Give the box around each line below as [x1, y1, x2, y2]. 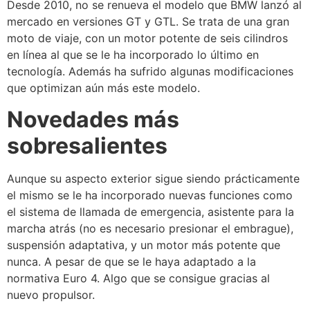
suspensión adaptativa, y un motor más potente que [7, 237, 280, 252]
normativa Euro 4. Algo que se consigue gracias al [7, 271, 270, 285]
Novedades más [7, 105, 179, 133]
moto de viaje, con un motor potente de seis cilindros [7, 31, 288, 46]
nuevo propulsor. [7, 287, 95, 302]
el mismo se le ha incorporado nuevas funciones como [7, 188, 293, 202]
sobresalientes [7, 131, 167, 159]
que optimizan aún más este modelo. [7, 81, 200, 95]
